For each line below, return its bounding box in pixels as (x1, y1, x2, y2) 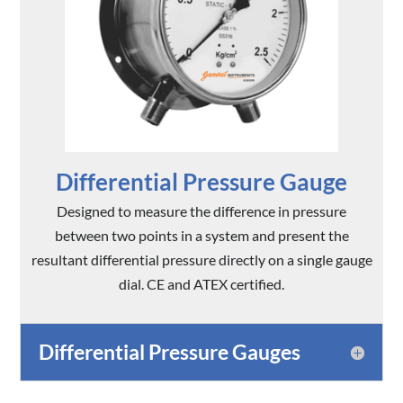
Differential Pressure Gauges (39, 339, 301, 365)
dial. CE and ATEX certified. (119, 275, 284, 293)
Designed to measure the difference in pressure (57, 202, 346, 220)
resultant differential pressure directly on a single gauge (31, 251, 372, 269)
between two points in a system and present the (54, 227, 349, 245)
